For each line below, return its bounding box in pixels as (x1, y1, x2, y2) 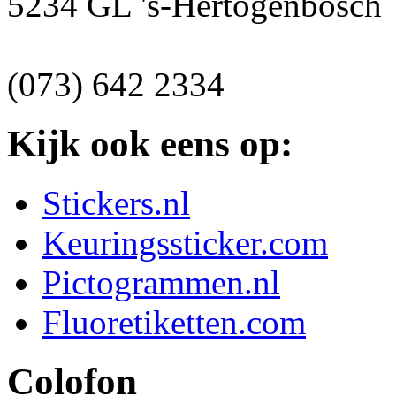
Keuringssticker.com (42, 223, 328, 262)
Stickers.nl (42, 183, 190, 222)
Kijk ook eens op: (7, 122, 293, 164)
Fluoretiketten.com (42, 302, 306, 341)
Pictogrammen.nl (42, 263, 280, 301)
